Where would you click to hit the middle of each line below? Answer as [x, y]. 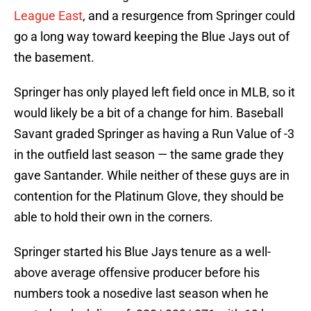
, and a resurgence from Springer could [189, 16]
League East [48, 16]
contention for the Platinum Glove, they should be [149, 196]
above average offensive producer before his [137, 273]
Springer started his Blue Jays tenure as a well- [142, 252]
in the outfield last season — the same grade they [149, 155]
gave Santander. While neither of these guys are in [152, 176]
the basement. [54, 58]
